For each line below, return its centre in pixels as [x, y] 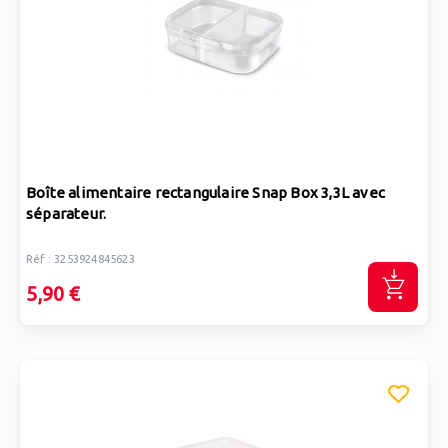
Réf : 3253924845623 [80, 259]
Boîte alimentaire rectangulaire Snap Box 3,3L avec [205, 192]
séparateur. [66, 213]
